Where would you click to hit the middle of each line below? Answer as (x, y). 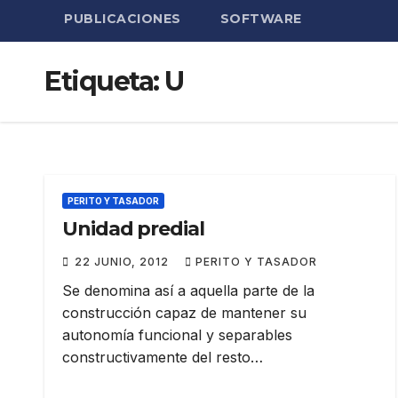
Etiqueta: (104, 81)
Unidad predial (133, 229)
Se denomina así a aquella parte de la (188, 291)
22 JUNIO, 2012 (123, 262)
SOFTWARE (261, 19)
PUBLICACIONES (123, 19)
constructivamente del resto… (163, 357)
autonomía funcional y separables (177, 335)
